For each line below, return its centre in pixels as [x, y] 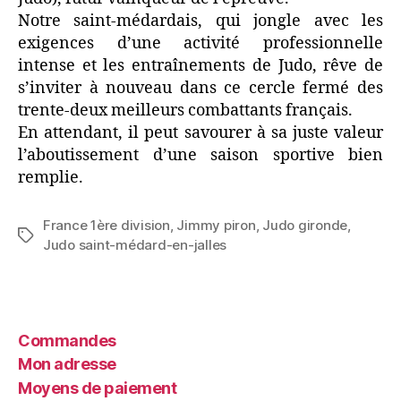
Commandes [67, 340]
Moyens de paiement [98, 388]
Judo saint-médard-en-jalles [135, 245]
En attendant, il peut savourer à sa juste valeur [200, 133]
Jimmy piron [216, 226]
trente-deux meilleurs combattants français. [185, 111]
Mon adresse [67, 364]
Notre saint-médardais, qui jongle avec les [200, 21]
